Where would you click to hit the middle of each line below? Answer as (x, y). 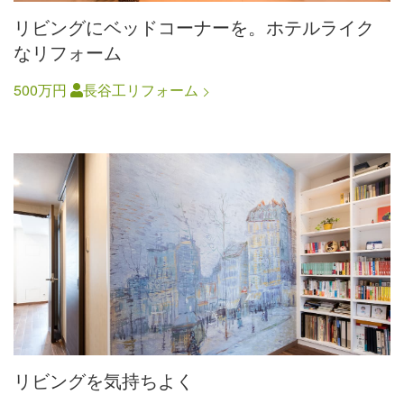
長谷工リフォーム (141, 90)
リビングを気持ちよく (104, 380)
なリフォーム (68, 52)
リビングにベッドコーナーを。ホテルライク (194, 27)
